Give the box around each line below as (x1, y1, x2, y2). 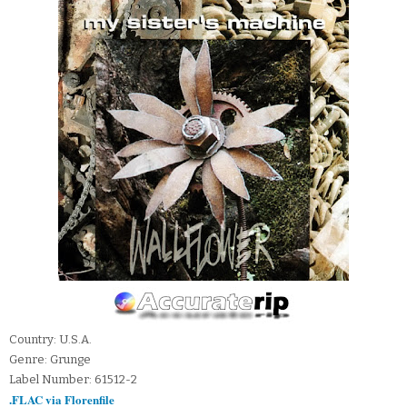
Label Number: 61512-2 (9, 372, 137, 387)
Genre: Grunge (9, 352, 91, 367)
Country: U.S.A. (9, 333, 92, 347)
